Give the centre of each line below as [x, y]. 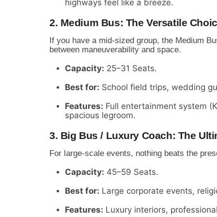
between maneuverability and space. [115, 49]
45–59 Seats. [131, 172]
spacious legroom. [100, 115]
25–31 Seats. [131, 68]
